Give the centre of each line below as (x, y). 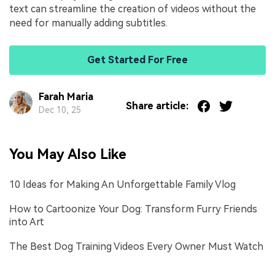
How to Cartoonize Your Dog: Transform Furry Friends (133, 209)
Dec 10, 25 (60, 110)
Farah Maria (66, 96)
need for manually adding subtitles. (88, 23)
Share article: (157, 106)
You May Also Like (68, 154)
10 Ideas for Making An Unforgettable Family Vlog (122, 184)
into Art (27, 222)
